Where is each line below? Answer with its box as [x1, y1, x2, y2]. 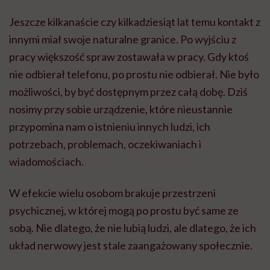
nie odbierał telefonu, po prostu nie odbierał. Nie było [9, 67, 259, 81]
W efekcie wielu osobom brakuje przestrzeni [9, 186, 216, 199]
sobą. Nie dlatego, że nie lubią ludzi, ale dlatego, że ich [9, 221, 256, 234]
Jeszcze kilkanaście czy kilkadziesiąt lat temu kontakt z [9, 14, 260, 28]
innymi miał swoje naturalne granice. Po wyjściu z [9, 32, 236, 46]
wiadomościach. [9, 154, 84, 168]
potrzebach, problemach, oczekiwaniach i [9, 137, 201, 151]
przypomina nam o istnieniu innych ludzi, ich [9, 119, 210, 133]
